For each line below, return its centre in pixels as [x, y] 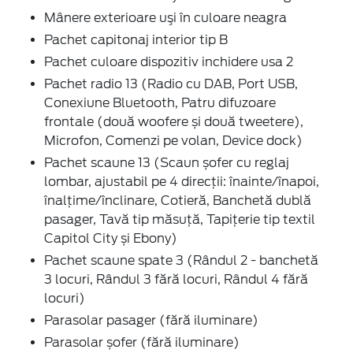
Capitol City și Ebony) [111, 238]
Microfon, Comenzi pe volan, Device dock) [173, 140]
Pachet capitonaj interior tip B [136, 39]
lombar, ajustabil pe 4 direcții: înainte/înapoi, [182, 181]
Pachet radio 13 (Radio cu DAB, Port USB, [171, 84]
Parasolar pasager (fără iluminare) [151, 320]
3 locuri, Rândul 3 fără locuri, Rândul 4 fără [176, 279]
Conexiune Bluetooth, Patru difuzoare [160, 102]
